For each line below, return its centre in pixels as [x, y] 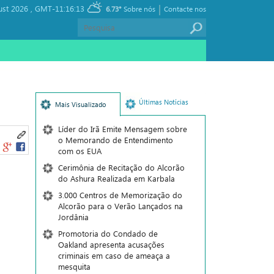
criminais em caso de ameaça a [114, 255]
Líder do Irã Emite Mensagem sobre [122, 129]
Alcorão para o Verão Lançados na [120, 206]
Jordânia [73, 217]
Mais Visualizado [80, 104]
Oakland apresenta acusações [111, 244]
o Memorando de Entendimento [115, 140]
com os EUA [80, 151]
